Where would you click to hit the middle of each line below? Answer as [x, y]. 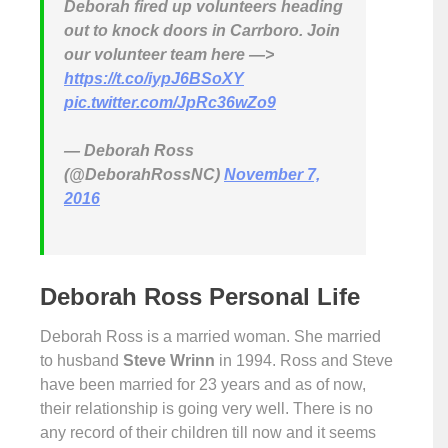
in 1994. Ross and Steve [304, 361]
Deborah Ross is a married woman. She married [210, 337]
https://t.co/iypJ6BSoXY [154, 79]
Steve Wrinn [169, 361]
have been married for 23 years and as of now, [203, 385]
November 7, [272, 175]
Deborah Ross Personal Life [200, 297]
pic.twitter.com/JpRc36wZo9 [170, 103]
